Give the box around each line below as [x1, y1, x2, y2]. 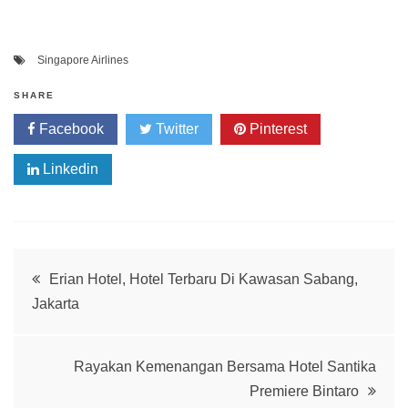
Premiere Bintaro [250, 383, 359, 400]
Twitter [152, 121, 199, 138]
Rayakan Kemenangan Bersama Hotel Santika [74, 359, 376, 375]
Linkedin [39, 161, 98, 178]
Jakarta [32, 296, 79, 312]
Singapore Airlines [37, 54, 128, 67]
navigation [13, 305, 161, 339]
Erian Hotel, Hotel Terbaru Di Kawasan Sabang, [49, 271, 358, 288]
